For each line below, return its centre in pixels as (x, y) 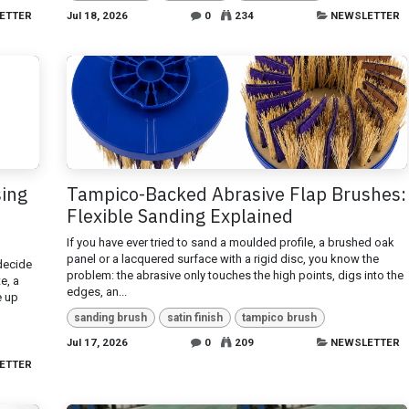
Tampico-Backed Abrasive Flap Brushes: (236, 194)
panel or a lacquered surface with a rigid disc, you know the (222, 258)
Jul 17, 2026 (97, 342)
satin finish (194, 317)
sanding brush (111, 317)
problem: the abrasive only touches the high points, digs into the (235, 275)
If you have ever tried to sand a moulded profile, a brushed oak (230, 242)
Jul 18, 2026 (97, 16)
